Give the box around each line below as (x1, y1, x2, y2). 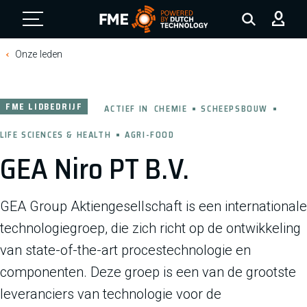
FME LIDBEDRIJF (5, 100, 83, 113)
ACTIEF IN (104, 102, 149, 115)
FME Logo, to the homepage (95, 33, 235, 52)
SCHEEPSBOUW (201, 102, 269, 115)
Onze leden (15, 49, 63, 60)
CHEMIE (153, 102, 188, 115)
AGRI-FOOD (125, 128, 175, 141)
